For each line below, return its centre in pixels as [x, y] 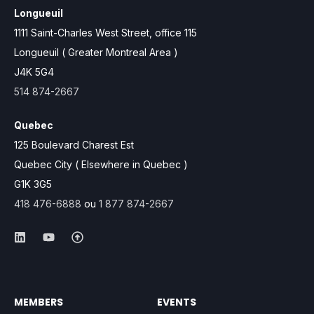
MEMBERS [39, 302]
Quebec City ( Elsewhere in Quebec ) [101, 165]
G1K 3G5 [33, 184]
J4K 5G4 [34, 72]
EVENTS [177, 302]
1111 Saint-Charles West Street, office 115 [105, 33]
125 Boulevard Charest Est [74, 145]
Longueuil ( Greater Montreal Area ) [96, 53]
